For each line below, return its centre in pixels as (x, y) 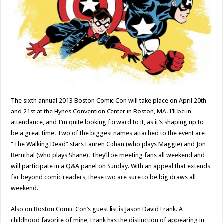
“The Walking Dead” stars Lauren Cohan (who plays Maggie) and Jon (109, 144)
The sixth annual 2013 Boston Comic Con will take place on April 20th (109, 101)
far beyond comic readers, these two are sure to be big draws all (104, 177)
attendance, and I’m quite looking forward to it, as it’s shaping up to (108, 122)
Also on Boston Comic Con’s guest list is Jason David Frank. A (97, 209)
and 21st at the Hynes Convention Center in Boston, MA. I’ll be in (101, 111)
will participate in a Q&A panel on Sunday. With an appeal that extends (111, 166)
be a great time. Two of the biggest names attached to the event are (108, 133)
